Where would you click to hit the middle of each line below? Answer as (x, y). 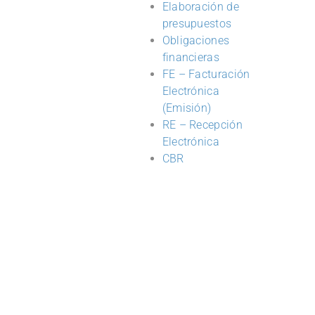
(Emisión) (187, 108)
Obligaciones (196, 40)
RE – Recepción (202, 124)
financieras (191, 57)
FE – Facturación (206, 74)
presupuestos (197, 23)
